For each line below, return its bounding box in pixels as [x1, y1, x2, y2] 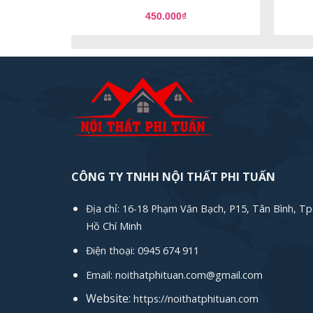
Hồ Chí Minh [85, 219, 142, 233]
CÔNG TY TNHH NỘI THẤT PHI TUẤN [71, 168, 275, 184]
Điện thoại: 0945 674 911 [85, 244, 199, 258]
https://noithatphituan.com [133, 292, 259, 306]
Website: [85, 291, 133, 307]
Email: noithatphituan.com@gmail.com [85, 268, 263, 282]
